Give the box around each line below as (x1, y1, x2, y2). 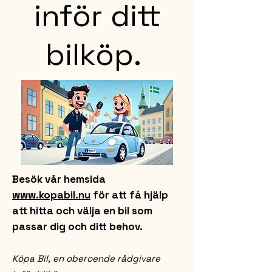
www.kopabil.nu (12, 188, 90, 202)
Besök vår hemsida (12, 172, 106, 186)
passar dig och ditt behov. (12, 220, 145, 233)
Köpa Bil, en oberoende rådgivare (12, 253, 160, 264)
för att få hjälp (90, 188, 168, 202)
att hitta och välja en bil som (12, 204, 152, 217)
